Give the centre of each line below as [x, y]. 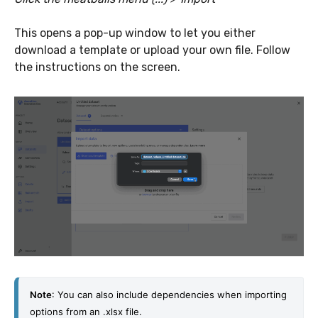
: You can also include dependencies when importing [169, 295]
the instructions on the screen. [97, 67]
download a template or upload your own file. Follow [152, 50]
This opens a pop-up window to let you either [135, 33]
